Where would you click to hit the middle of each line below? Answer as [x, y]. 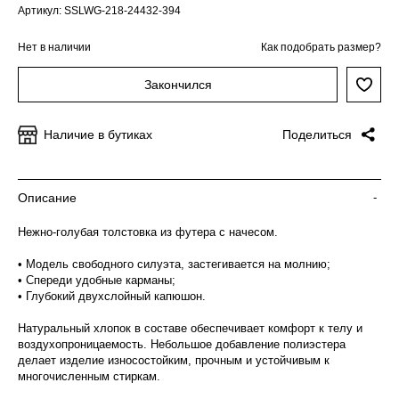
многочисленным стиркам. [89, 376]
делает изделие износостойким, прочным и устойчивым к [174, 360]
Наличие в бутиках [98, 134]
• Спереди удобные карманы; [97, 280]
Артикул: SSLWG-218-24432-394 [99, 11]
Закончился [178, 85]
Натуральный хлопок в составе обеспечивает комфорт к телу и [190, 328]
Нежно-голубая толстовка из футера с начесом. [148, 232]
